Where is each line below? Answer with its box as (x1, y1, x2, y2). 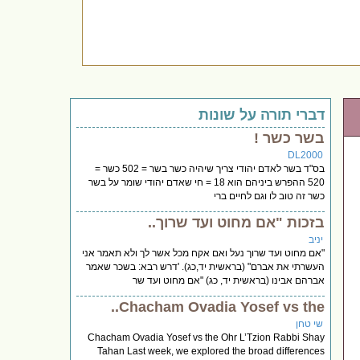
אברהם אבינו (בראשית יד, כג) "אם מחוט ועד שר (133, 274, 325, 286)
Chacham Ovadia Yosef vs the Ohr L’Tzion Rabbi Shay (88, 331, 325, 343)
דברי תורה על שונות (198, 106, 325, 123)
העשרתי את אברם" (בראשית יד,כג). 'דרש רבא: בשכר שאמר (86, 260, 325, 272)
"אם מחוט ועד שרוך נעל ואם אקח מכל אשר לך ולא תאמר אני (82, 247, 325, 259)
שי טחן (296, 317, 324, 329)
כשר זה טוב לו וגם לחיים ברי (214, 190, 325, 202)
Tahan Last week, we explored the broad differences (97, 345, 325, 357)
